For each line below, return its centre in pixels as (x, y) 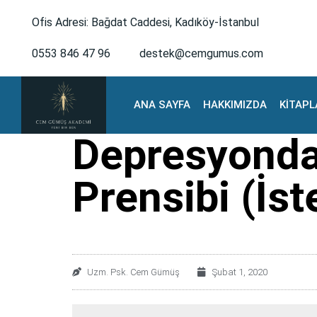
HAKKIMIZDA (235, 105)
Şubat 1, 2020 (240, 272)
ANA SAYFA (162, 105)
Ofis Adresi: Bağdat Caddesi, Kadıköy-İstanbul (145, 22)
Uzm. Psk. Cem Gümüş (133, 272)
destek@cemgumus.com (201, 53)
